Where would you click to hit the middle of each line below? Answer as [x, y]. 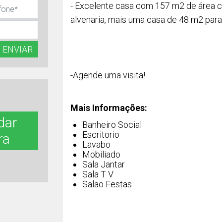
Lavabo [96, 144]
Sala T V [98, 174]
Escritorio [101, 135]
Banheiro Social [112, 125]
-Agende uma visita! [108, 75]
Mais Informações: [109, 108]
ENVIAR [18, 49]
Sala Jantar [104, 164]
